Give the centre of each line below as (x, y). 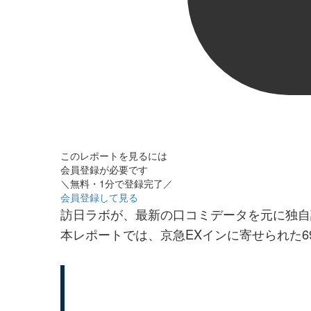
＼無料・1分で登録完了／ (117, 183)
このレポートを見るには (114, 155)
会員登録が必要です (104, 169)
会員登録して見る (99, 197)
